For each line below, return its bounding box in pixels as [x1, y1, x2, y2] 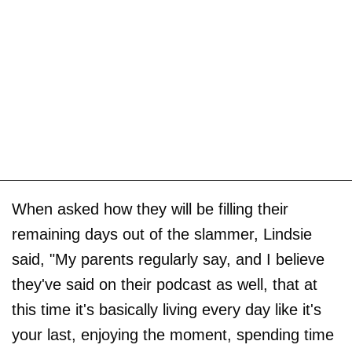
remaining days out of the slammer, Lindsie [12, 225, 312, 244]
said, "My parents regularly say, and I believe [12, 251, 324, 269]
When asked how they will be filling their [12, 200, 288, 218]
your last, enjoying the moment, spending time [12, 326, 334, 344]
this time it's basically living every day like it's [12, 301, 321, 319]
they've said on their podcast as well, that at [12, 276, 317, 294]
